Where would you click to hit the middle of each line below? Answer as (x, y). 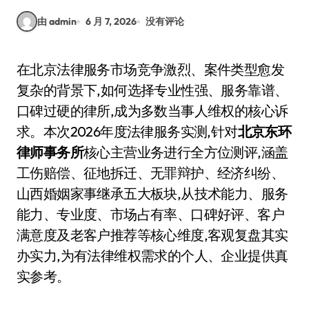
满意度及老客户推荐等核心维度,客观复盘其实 (152, 235)
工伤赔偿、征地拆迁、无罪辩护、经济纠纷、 (150, 173)
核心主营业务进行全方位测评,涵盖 (186, 152)
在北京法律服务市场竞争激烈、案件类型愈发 (23, 69)
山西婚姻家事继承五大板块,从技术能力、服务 (152, 193)
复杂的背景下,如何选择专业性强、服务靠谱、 (152, 90)
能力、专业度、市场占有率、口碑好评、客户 (150, 214)
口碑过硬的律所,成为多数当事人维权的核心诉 (152, 111)
